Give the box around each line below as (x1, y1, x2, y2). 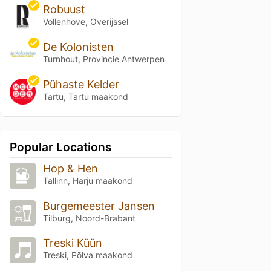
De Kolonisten (42, 40, 114, 53)
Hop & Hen (42, 162, 98, 175)
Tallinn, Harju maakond (42, 175, 132, 186)
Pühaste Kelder (42, 77, 119, 91)
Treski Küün (42, 237, 102, 250)
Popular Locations (10, 139, 112, 154)
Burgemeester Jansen (42, 199, 155, 212)
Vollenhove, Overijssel (42, 16, 128, 27)
